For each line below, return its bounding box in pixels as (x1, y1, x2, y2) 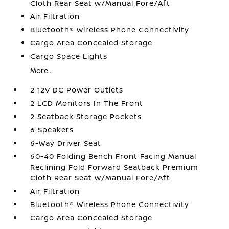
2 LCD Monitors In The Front (30, 98, 144, 108)
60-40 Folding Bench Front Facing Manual (30, 151, 197, 161)
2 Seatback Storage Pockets (30, 111, 142, 121)
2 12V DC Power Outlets (30, 85, 124, 95)
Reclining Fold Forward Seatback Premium (30, 162, 199, 172)
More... (30, 65, 53, 75)
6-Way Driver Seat (30, 138, 102, 148)
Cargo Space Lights (30, 51, 108, 61)
